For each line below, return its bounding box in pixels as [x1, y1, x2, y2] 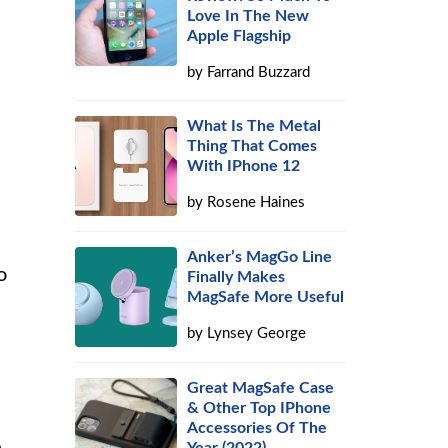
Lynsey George [207, 326, 307, 341]
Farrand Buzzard [207, 65, 311, 80]
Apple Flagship [187, 28, 292, 44]
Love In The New [187, 8, 310, 24]
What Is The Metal [187, 118, 322, 134]
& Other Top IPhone [187, 400, 332, 416]
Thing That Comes [187, 138, 318, 154]
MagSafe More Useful [187, 289, 345, 305]
